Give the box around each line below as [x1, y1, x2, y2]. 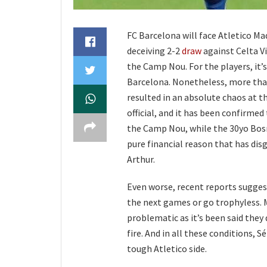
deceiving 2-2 [127, 45, 182, 57]
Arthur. [127, 153, 155, 166]
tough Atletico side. [127, 243, 207, 255]
